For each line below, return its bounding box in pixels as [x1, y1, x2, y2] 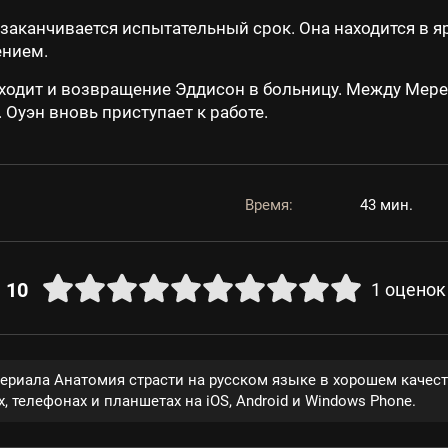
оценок [384, 279, 446, 300]
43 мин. [359, 196, 413, 214]
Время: [244, 196, 293, 214]
